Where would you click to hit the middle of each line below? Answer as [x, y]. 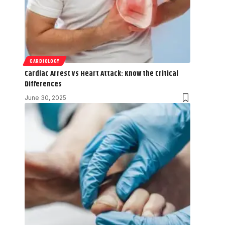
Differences [43, 84]
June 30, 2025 [45, 97]
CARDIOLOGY [45, 61]
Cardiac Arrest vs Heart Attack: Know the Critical [101, 73]
